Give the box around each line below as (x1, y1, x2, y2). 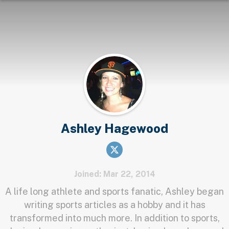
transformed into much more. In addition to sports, (9, 213, 220, 223)
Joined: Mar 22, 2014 (74, 169, 155, 179)
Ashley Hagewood (61, 121, 168, 135)
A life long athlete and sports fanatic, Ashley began (5, 186, 224, 197)
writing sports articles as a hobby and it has (24, 199, 205, 210)
